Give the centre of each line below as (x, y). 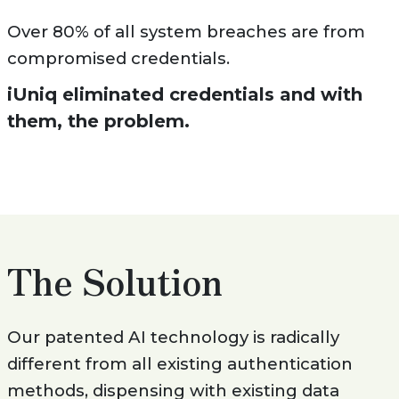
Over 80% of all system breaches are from (186, 32)
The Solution (114, 281)
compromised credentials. (118, 59)
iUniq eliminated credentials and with (184, 95)
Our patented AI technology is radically (173, 338)
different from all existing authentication (179, 364)
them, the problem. (98, 122)
